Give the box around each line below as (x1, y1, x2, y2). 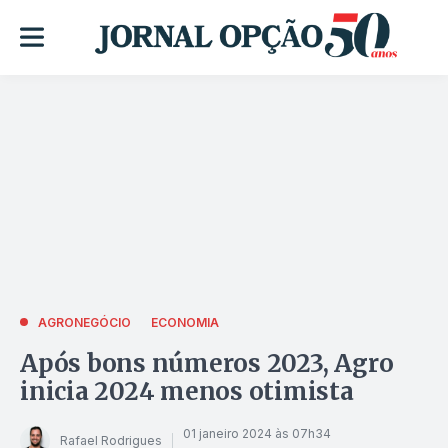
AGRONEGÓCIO (38, 314, 131, 330)
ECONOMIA (151, 314, 219, 330)
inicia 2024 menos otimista (20, 375, 354, 407)
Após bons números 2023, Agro (20, 347, 394, 379)
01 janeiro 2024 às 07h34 (183, 426, 331, 442)
